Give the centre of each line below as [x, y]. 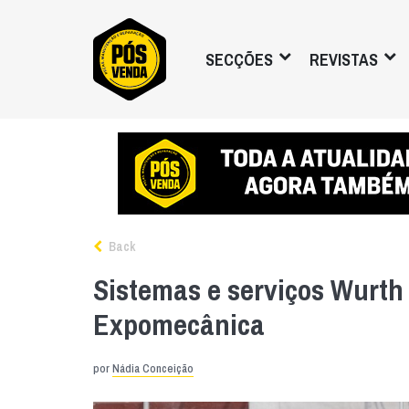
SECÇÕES [239, 59]
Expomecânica [179, 325]
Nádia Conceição [153, 368]
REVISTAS [344, 59]
